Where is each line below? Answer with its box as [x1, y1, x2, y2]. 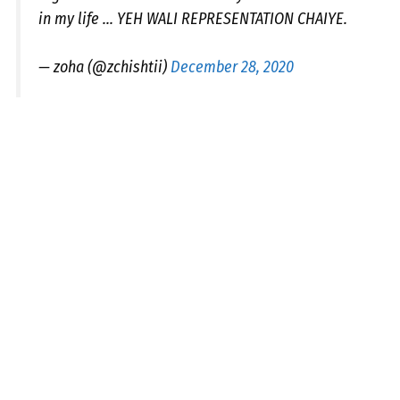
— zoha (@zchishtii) [38, 56, 171, 77]
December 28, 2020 [171, 56, 294, 77]
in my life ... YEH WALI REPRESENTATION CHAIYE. [38, 8, 347, 29]
